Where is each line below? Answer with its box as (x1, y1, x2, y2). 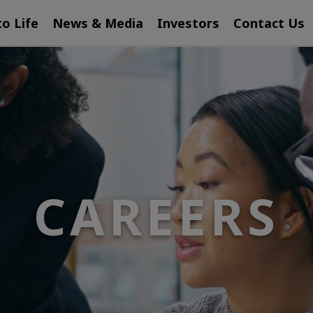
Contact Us (233, 15, 305, 31)
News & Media (52, 15, 143, 31)
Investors (157, 15, 219, 31)
